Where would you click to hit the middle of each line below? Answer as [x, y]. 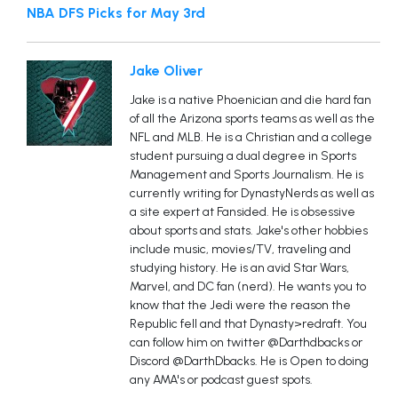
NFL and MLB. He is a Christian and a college [251, 137]
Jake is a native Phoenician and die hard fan [251, 100]
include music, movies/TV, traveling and [240, 249]
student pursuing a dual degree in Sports [243, 156]
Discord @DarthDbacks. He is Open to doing [249, 361]
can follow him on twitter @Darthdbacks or [246, 342]
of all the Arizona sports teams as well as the [252, 119]
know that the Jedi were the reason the [240, 305]
